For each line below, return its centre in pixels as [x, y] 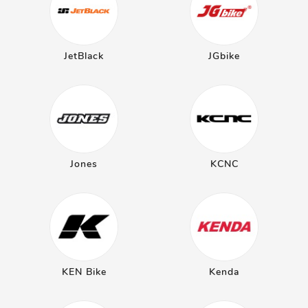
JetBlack [84, 56]
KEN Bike [84, 272]
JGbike [224, 56]
